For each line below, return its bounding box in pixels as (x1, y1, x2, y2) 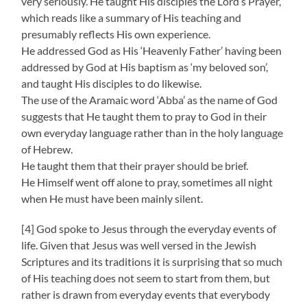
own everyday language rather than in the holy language (21, 125, 284, 139)
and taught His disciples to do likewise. (21, 76, 202, 90)
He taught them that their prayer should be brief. (21, 158, 249, 172)
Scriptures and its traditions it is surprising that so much (21, 254, 283, 268)
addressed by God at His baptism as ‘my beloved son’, (21, 60, 269, 73)
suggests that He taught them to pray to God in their (21, 109, 267, 123)
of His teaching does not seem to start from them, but (21, 271, 271, 284)
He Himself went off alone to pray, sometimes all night (21, 175, 273, 188)
